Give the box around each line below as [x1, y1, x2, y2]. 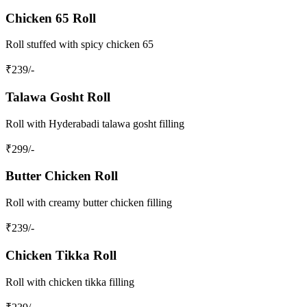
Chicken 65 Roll [5, 10, 96, 25]
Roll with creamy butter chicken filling [5, 197, 172, 209]
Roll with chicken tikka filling [5, 275, 134, 288]
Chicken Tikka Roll [5, 247, 116, 262]
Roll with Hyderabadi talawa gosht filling [5, 117, 184, 130]
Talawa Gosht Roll [5, 90, 110, 105]
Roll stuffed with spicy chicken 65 [5, 38, 153, 51]
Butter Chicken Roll [5, 169, 118, 184]
